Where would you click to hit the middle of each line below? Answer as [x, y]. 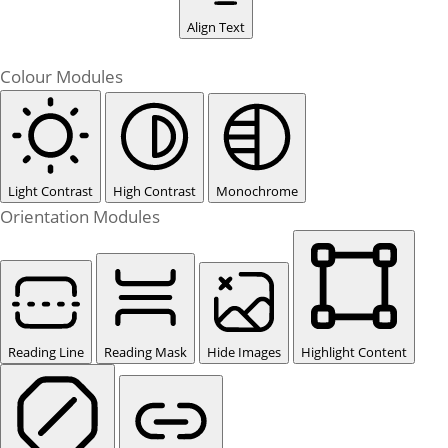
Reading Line [46, 352]
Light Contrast [50, 191]
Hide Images [244, 352]
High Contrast [154, 191]
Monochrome [257, 191]
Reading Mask [145, 352]
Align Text [216, 27]
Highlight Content [354, 352]
